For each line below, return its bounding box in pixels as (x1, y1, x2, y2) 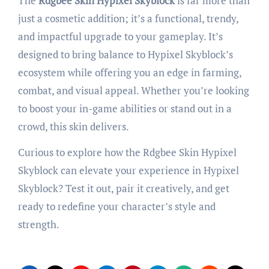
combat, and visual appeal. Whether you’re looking (17, 83, 249, 97)
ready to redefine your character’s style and (17, 199, 216, 213)
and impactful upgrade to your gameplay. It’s (17, 29, 223, 43)
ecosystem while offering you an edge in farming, (17, 65, 241, 79)
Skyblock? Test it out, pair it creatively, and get (17, 181, 229, 195)
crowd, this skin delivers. (17, 119, 129, 133)
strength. (17, 217, 59, 231)
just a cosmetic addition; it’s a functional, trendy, (17, 11, 238, 25)
